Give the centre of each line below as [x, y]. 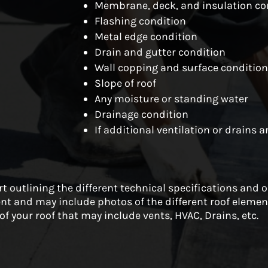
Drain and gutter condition [160, 52]
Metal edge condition [146, 36]
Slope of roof [126, 83]
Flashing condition [141, 21]
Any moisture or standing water [172, 98]
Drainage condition [142, 114]
